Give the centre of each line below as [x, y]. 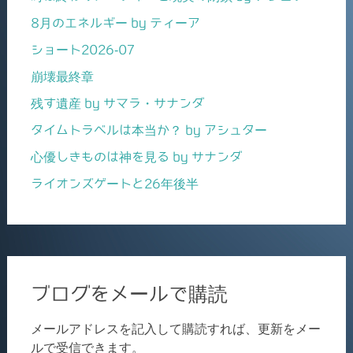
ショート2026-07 [82, 50]
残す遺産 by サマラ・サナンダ [117, 104]
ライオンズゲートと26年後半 [114, 184]
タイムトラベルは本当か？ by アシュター [149, 130]
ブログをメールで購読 [129, 294]
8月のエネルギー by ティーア [115, 23]
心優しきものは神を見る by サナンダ [136, 157]
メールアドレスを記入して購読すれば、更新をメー [175, 329]
